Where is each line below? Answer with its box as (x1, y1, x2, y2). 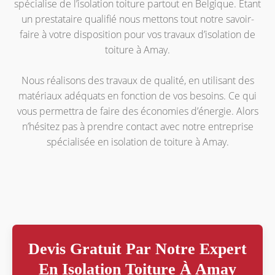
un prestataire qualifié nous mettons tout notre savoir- (21, 12, 254, 26)
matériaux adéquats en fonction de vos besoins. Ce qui (18, 88, 257, 103)
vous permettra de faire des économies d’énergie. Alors (17, 104, 258, 118)
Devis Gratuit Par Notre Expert (28, 239, 247, 258)
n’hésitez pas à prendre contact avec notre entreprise (21, 119, 254, 133)
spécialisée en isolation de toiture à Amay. (46, 134, 229, 149)
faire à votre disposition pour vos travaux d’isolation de (20, 27, 255, 41)
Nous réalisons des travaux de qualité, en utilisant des (21, 73, 254, 87)
